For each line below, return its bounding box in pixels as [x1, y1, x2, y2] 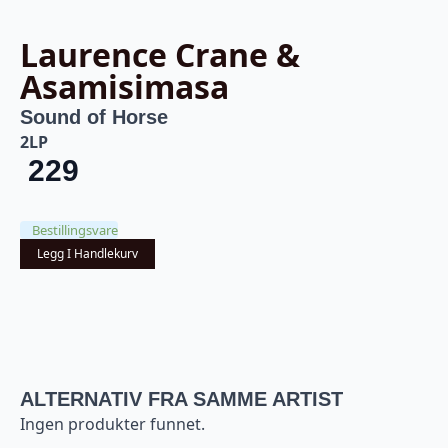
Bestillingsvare [32, 220, 118, 239]
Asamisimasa [20, 64, 229, 108]
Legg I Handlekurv [37, 244, 138, 262]
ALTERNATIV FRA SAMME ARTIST [20, 387, 343, 410]
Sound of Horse [20, 105, 168, 128]
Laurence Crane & [20, 32, 300, 76]
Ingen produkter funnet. [20, 412, 205, 435]
